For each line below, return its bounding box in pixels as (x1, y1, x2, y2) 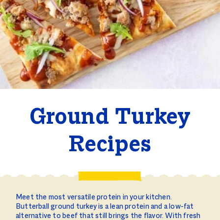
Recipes (68, 134, 152, 158)
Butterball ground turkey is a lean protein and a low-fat (16, 203, 194, 211)
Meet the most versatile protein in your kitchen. (16, 193, 172, 201)
